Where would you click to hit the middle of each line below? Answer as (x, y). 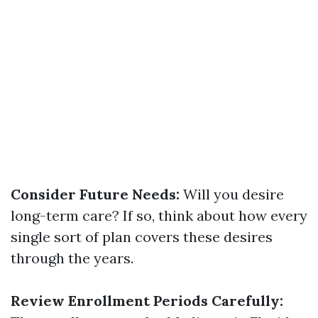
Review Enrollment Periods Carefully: (147, 301)
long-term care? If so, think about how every (159, 215)
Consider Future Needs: (95, 194)
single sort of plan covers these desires (142, 237)
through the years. (72, 258)
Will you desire (232, 194)
